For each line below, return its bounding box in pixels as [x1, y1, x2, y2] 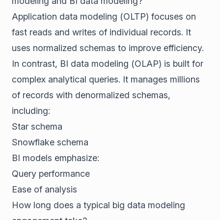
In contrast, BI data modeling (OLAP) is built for [12, 58, 203, 69]
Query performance [12, 168, 90, 179]
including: [12, 106, 50, 116]
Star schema [12, 121, 62, 132]
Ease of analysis [12, 184, 77, 194]
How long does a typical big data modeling [12, 200, 185, 210]
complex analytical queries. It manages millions [12, 74, 200, 84]
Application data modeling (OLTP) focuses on [12, 11, 196, 22]
